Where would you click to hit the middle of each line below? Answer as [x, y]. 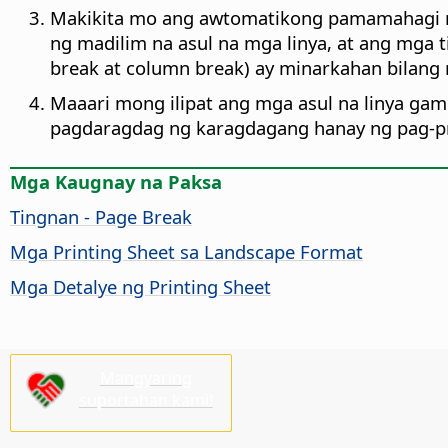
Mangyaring [145, 377]
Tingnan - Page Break [101, 217]
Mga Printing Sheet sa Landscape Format [186, 252]
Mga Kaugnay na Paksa [116, 182]
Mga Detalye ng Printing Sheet [140, 287]
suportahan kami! [145, 399]
